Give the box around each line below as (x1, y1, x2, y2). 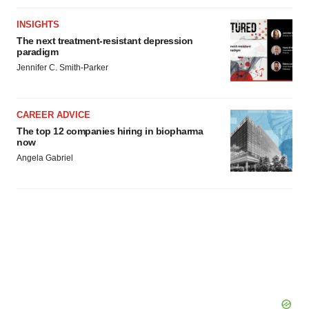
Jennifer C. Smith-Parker (17, 63, 108, 72)
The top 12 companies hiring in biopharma (17, 126, 203, 137)
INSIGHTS (17, 19, 59, 30)
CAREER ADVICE (17, 110, 90, 120)
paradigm (17, 46, 58, 57)
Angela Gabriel (17, 153, 73, 163)
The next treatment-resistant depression (17, 35, 193, 46)
